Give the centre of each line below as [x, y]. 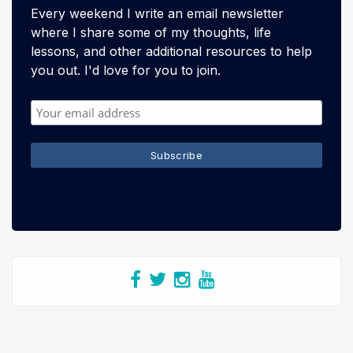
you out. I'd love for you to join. [126, 71]
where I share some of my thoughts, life [151, 33]
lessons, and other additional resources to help [171, 52]
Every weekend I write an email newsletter [157, 14]
